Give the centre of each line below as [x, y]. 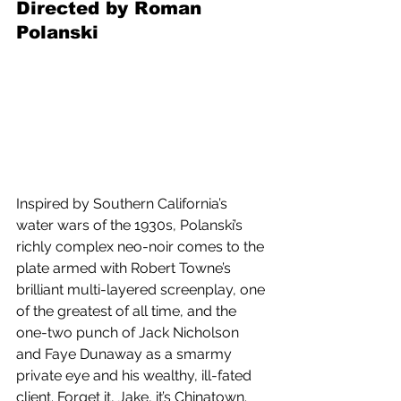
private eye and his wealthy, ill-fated [136, 375]
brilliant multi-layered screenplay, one [142, 289]
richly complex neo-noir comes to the [142, 246]
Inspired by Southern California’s [124, 203]
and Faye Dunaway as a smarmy [126, 354]
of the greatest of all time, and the [128, 311]
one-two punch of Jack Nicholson [129, 332]
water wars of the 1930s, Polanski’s [131, 225]
